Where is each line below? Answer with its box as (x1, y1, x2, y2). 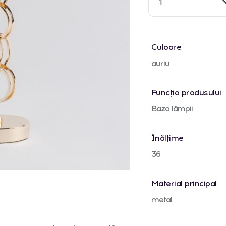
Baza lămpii (151, 103, 193, 114)
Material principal (151, 178, 217, 188)
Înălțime (151, 133, 184, 143)
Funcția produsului (151, 87, 221, 97)
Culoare (151, 42, 182, 52)
